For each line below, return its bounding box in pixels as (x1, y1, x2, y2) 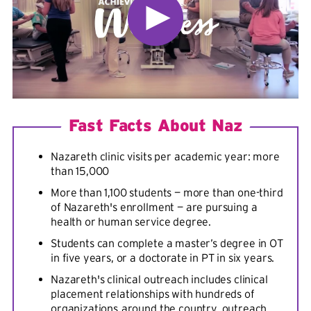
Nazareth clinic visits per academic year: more (51, 150, 280, 163)
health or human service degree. (51, 215, 212, 228)
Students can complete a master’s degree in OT (51, 237, 283, 250)
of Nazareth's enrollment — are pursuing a (51, 201, 258, 214)
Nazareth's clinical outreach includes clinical (51, 273, 268, 286)
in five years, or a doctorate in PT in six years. (51, 251, 275, 264)
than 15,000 (51, 165, 110, 178)
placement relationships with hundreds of (51, 287, 255, 301)
